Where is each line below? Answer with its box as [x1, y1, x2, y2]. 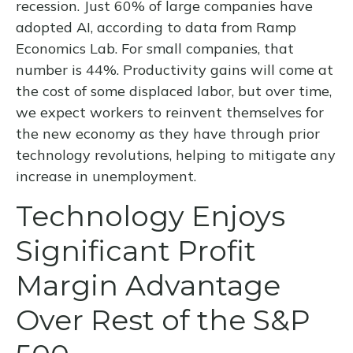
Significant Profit [15, 232, 256, 268]
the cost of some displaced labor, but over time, [16, 81, 332, 100]
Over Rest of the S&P [15, 302, 310, 337]
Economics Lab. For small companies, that [16, 39, 294, 58]
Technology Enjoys [15, 198, 285, 233]
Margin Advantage [15, 267, 281, 303]
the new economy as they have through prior [16, 124, 320, 143]
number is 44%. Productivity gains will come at [16, 60, 333, 79]
